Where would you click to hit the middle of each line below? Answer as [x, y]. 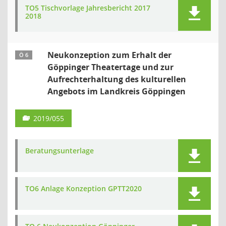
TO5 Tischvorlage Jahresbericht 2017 [88, 8]
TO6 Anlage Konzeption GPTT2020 [83, 188]
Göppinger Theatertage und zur [110, 67]
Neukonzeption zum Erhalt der [109, 55]
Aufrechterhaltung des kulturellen [117, 79]
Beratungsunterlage [60, 151]
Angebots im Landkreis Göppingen [117, 91]
